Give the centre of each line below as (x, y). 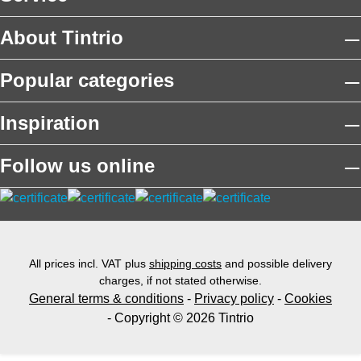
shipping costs (185, 263)
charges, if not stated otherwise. (180, 280)
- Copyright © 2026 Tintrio (180, 318)
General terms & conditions (106, 299)
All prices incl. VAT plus (89, 263)
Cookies (308, 299)
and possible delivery (277, 263)
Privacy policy (234, 299)
